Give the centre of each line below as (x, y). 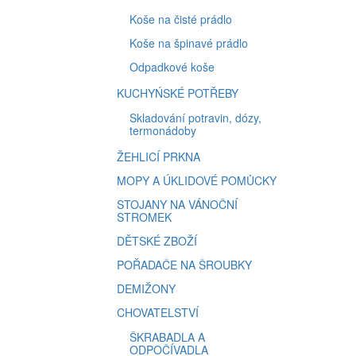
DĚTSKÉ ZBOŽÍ (157, 241)
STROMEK (144, 217)
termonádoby (163, 130)
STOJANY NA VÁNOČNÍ (177, 204)
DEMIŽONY (146, 288)
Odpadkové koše (172, 67)
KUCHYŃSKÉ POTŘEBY (178, 93)
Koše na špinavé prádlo (189, 43)
